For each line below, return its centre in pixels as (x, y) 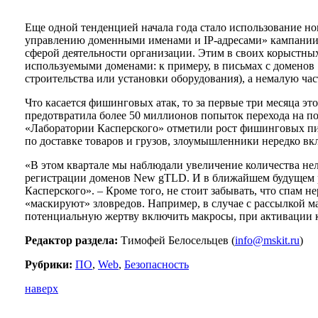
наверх (42, 289)
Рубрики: (49, 265)
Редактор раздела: (71, 241)
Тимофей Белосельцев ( (176, 241)
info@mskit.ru (267, 241)
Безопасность (157, 265)
